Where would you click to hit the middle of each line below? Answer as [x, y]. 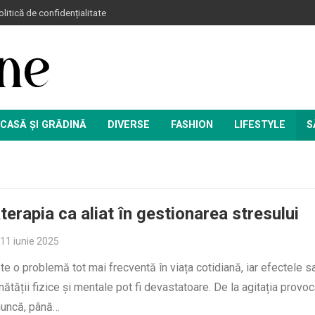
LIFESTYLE [260, 125]
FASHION [192, 125]
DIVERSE [129, 125]
